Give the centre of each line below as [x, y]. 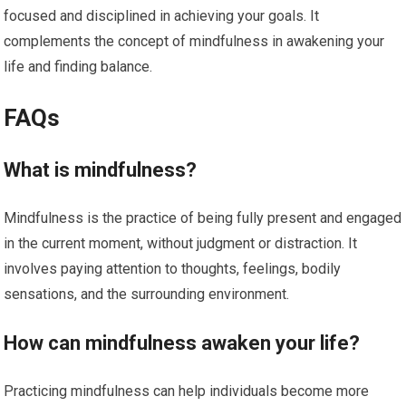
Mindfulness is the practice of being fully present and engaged [203, 218]
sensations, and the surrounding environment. [147, 295]
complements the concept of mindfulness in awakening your [194, 42]
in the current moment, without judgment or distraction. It [181, 244]
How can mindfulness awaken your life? [182, 343]
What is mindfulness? [101, 170]
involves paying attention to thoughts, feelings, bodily [173, 269]
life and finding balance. [78, 67]
